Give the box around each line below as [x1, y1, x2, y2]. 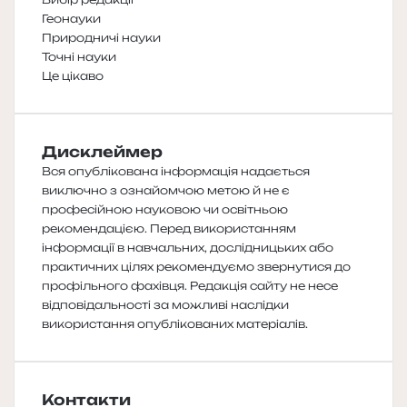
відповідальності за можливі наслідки [42, 298, 289, 312]
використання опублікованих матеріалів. [42, 317, 308, 331]
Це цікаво [42, 69, 104, 83]
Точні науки [42, 50, 116, 64]
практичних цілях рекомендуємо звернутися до [42, 260, 351, 273]
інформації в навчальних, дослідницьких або [42, 241, 333, 254]
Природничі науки [42, 31, 161, 45]
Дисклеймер [42, 143, 163, 161]
